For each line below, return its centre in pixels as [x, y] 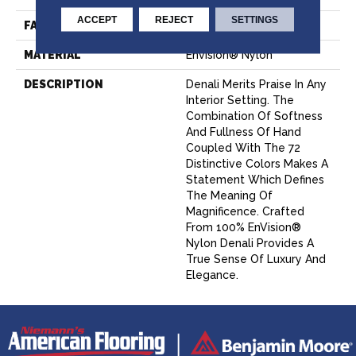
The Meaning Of [229, 196]
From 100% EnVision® [244, 228]
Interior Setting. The [240, 101]
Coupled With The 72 [243, 148]
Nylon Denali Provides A [250, 244]
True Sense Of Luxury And [256, 259]
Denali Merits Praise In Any [256, 85]
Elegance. [212, 275]
